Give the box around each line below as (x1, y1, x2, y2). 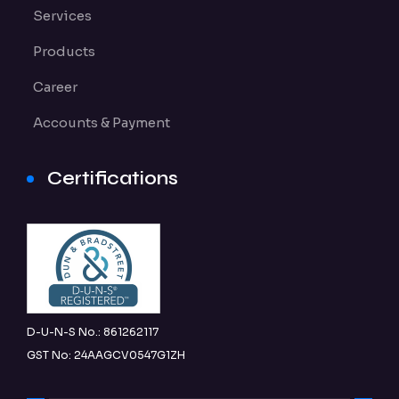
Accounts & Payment (33, 114, 170, 132)
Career (33, 78, 77, 96)
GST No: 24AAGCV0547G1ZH (27, 347, 185, 362)
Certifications (47, 167, 178, 191)
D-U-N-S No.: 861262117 (27, 324, 159, 338)
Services (33, 7, 92, 25)
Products (33, 43, 95, 61)
